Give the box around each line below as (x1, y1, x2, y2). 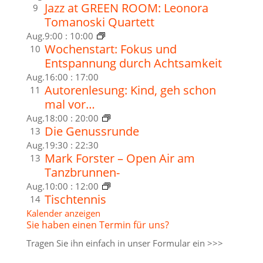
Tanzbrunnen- (44, 164, 120, 180)
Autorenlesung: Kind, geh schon (44, 82, 216, 98)
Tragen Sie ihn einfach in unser (26, 237, 153, 249)
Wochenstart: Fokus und (44, 41, 177, 57)
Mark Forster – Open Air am (44, 150, 195, 166)
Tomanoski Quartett (44, 14, 154, 30)
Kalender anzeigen (26, 207, 100, 219)
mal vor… (44, 96, 95, 112)
